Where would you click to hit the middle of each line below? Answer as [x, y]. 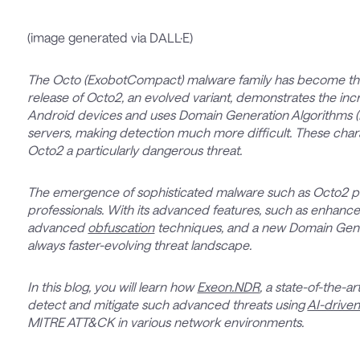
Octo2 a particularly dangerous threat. [135, 150]
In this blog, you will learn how [112, 287]
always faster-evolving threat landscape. [140, 245]
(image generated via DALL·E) [110, 38]
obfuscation [121, 227]
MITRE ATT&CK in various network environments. [166, 322]
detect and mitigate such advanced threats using [168, 305]
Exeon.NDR [229, 287]
